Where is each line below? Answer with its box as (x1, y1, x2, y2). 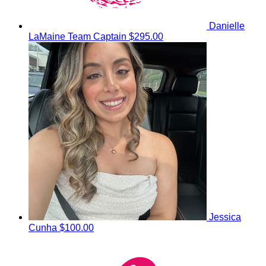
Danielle (209, 21, 245, 31)
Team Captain (68, 31, 126, 42)
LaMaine (28, 31, 68, 42)
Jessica (209, 212, 241, 223)
